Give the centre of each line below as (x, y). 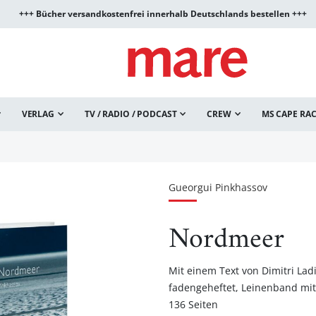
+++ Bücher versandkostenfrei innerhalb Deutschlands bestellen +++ (163, 14)
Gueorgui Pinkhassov (218, 187)
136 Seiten (193, 304)
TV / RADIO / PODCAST (130, 114)
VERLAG (38, 114)
